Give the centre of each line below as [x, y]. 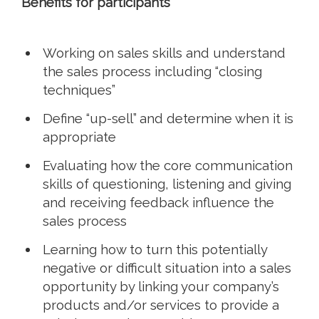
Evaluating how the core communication [168, 165]
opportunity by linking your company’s [161, 286]
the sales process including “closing [152, 71]
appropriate [79, 136]
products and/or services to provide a [161, 304]
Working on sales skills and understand [164, 52]
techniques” [79, 89]
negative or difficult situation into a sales [167, 267]
